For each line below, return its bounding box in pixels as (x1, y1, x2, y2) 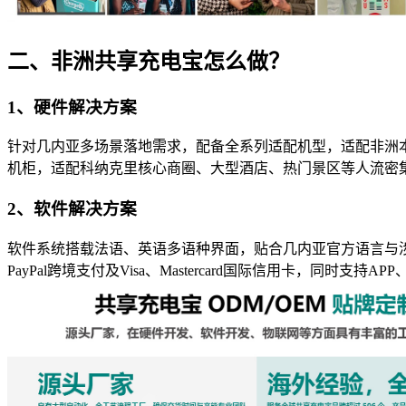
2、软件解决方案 (7, 198, 137, 218)
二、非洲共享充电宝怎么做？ (7, 49, 290, 73)
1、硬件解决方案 (7, 97, 137, 117)
